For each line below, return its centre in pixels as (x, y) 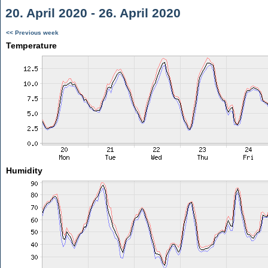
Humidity (24, 170)
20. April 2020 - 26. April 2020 (91, 13)
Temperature (31, 45)
